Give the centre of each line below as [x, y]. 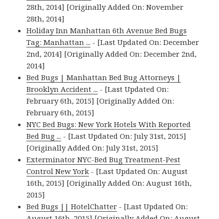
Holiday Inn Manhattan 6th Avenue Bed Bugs [107, 31]
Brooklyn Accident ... [62, 89]
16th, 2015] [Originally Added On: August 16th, [109, 183]
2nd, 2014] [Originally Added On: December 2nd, [112, 54]
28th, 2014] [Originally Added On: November [105, 7]
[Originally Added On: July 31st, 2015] [93, 148]
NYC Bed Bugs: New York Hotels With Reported [109, 124]
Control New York [58, 171]
